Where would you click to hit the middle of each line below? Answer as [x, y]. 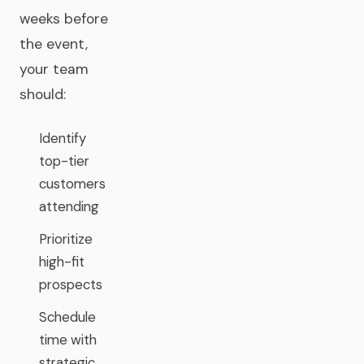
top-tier [64, 161]
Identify [63, 138]
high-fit [62, 262]
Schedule [67, 317]
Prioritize [66, 239]
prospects [71, 284]
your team [54, 69]
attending [69, 206]
